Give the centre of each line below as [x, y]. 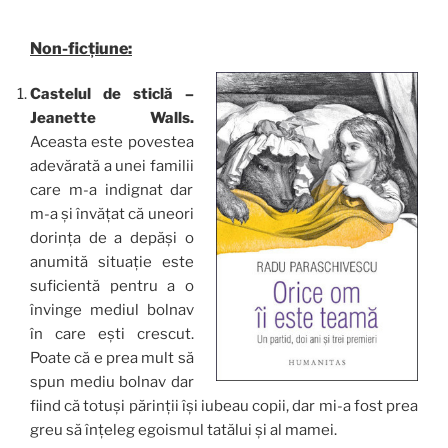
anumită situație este [112, 262]
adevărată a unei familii [112, 166]
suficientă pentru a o [112, 286]
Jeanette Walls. [112, 118]
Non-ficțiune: [81, 48]
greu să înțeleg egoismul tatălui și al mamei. [183, 430]
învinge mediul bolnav [112, 310]
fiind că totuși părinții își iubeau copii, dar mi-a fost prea [224, 406]
